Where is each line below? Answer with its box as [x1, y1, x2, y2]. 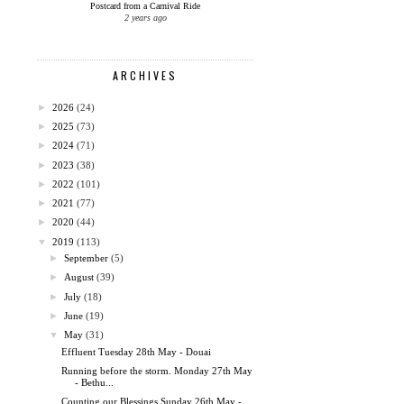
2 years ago [124, 13, 167, 23]
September [64, 252, 109, 264]
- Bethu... [75, 376, 115, 388]
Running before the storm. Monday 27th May [61, 364, 253, 376]
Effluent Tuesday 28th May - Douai [61, 345, 212, 357]
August [64, 271, 95, 283]
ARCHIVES [113, 68, 178, 84]
